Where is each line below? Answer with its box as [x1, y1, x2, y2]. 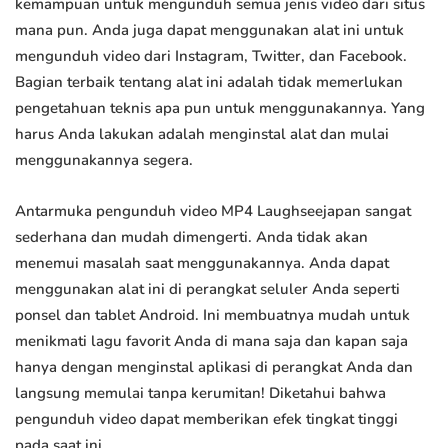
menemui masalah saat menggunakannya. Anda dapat [15, 253, 389, 274]
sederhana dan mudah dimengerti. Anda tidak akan [15, 227, 368, 248]
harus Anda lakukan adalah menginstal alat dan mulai [15, 124, 389, 145]
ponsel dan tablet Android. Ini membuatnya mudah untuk [15, 305, 410, 326]
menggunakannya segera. [15, 150, 193, 171]
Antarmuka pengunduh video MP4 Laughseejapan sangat [15, 201, 411, 222]
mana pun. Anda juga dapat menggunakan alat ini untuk [15, 20, 404, 41]
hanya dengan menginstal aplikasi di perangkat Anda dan [15, 357, 413, 378]
